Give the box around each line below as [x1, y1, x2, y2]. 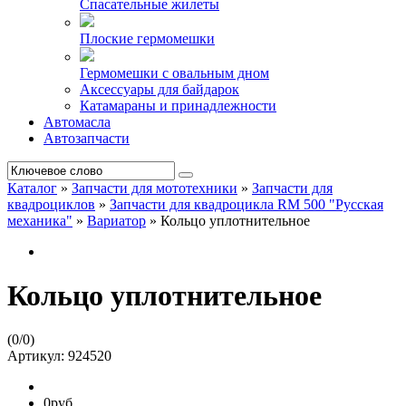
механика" [7, 212, 72, 228]
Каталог [7, 179, 57, 196]
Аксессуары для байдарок [80, 81, 239, 97]
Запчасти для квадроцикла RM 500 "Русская [110, 196, 383, 212]
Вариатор [87, 212, 146, 228]
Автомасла [43, 113, 111, 130]
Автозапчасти [43, 130, 130, 146]
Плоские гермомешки [80, 30, 215, 46]
